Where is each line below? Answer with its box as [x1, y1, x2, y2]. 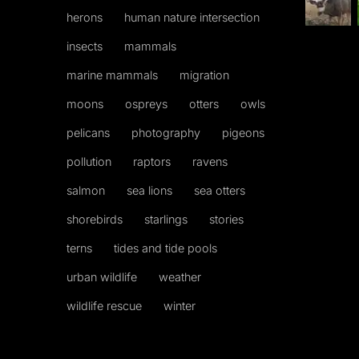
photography [131, 126, 200, 140]
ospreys [125, 97, 167, 111]
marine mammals [67, 68, 158, 83]
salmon [67, 184, 105, 198]
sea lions [127, 184, 172, 198]
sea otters [194, 184, 245, 198]
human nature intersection [124, 10, 260, 25]
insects [67, 39, 103, 54]
